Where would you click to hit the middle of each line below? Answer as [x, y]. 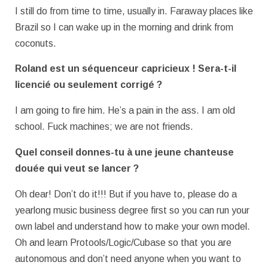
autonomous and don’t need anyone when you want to [128, 259]
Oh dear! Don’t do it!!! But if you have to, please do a [126, 194]
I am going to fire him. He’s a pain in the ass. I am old [125, 111]
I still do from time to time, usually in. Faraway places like [134, 11]
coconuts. [36, 43]
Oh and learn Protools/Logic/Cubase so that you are [123, 243]
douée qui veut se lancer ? [77, 169]
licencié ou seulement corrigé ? [89, 85]
